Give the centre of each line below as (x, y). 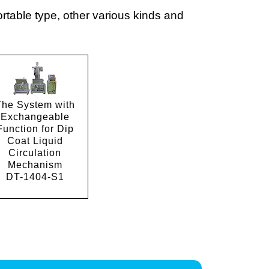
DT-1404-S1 (35, 177)
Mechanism (35, 165)
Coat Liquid (35, 141)
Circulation (35, 153)
